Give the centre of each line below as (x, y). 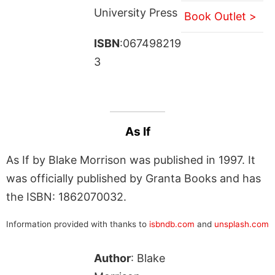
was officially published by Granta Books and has (134, 178)
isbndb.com (172, 224)
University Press (135, 12)
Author (112, 258)
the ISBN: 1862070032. (66, 196)
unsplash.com (242, 224)
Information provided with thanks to (78, 224)
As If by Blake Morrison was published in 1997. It (131, 160)
